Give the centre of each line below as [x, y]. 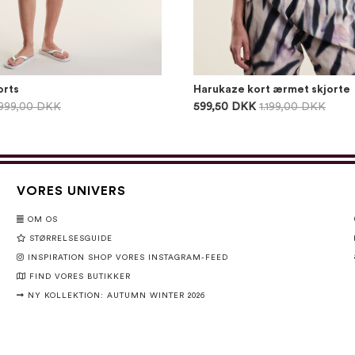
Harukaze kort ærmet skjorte [272, 90]
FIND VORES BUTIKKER [80, 277]
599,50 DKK [225, 107]
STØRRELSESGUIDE [71, 239]
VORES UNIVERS [71, 191]
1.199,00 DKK [292, 107]
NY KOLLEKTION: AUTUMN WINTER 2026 [116, 296]
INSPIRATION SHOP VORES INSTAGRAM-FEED [128, 258]
